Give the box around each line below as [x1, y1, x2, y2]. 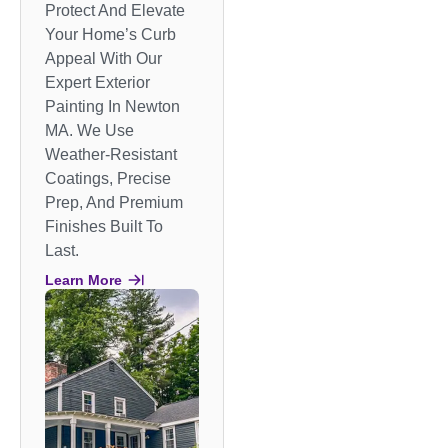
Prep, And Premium [45, 193, 183, 211]
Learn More [45, 271, 122, 288]
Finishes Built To [45, 217, 163, 235]
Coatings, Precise [45, 169, 171, 187]
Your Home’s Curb [45, 25, 176, 43]
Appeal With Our [45, 49, 162, 67]
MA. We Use [45, 121, 134, 139]
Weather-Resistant [45, 145, 177, 163]
